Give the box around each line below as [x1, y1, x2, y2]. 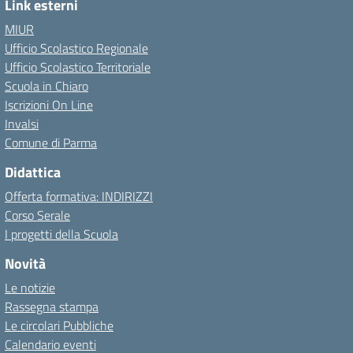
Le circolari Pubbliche [5, 316, 113, 336]
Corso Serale [5, 206, 70, 225]
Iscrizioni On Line [5, 95, 93, 115]
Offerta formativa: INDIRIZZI [5, 187, 153, 206]
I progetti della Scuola [5, 225, 118, 244]
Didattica [5, 162, 61, 184]
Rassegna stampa [5, 297, 98, 317]
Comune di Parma [5, 133, 97, 153]
